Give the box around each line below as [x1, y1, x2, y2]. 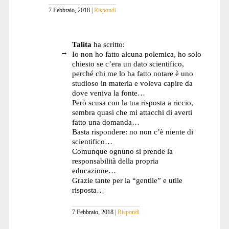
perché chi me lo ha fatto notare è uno [72, 68, 193, 78]
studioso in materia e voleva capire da [72, 78, 193, 87]
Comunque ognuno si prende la [72, 146, 173, 155]
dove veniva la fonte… [72, 88, 145, 97]
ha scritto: [93, 39, 125, 49]
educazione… [72, 166, 116, 175]
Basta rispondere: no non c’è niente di [72, 127, 193, 136]
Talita [72, 39, 91, 49]
